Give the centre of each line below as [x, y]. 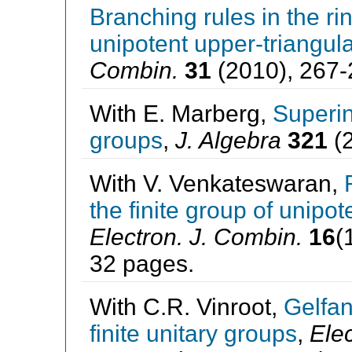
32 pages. [141, 263]
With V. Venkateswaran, [216, 183]
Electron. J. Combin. [196, 236]
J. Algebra [228, 140]
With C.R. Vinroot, [186, 306]
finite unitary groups [193, 333]
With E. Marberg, [181, 113]
